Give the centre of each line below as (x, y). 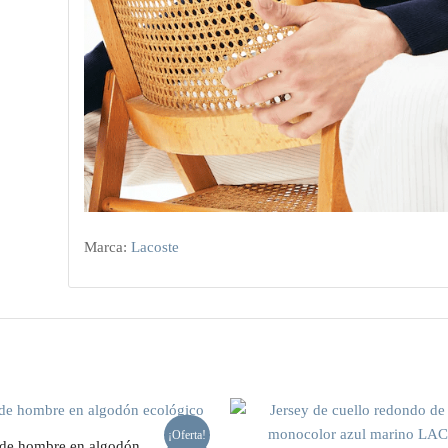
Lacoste (155, 247)
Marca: (108, 247)
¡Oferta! (186, 434)
